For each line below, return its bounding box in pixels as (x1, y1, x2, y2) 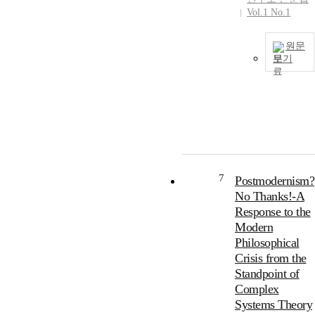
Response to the (235, 205, 311, 219)
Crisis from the (235, 251, 307, 266)
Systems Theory (235, 297, 312, 312)
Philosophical (235, 236, 300, 250)
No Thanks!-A (235, 189, 304, 204)
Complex (235, 282, 279, 297)
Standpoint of (235, 266, 300, 281)
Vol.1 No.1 (247, 7, 290, 18)
